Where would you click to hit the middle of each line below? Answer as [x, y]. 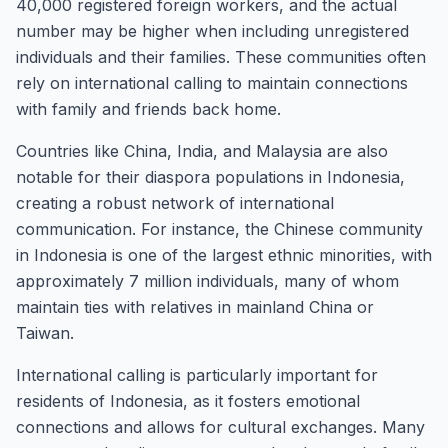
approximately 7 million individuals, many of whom [207, 281]
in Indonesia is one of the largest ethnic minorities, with [224, 255]
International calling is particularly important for [197, 375]
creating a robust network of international [175, 203]
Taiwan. [45, 333]
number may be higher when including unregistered [212, 31]
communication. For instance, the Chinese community [219, 229]
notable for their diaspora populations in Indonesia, [210, 177]
